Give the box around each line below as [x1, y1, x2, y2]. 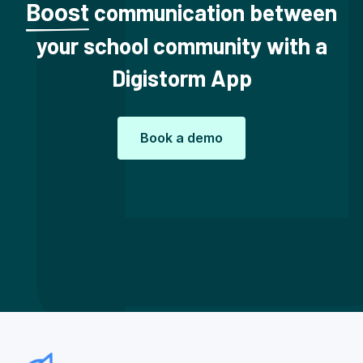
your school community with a [36, 31, 327, 59]
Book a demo [140, 130, 223, 146]
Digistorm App [111, 63, 252, 92]
